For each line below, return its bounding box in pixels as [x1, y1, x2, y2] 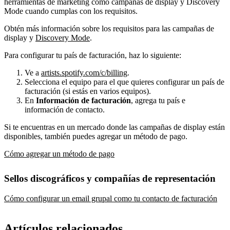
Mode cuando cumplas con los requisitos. [4, 6, 138, 15]
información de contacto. [25, 105, 105, 114]
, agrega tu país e [131, 95, 185, 105]
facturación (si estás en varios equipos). [25, 86, 151, 95]
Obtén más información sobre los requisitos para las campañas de [4, 24, 214, 33]
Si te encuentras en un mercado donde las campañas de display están [4, 122, 225, 131]
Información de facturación [36, 95, 131, 105]
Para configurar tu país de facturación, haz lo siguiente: [4, 50, 181, 60]
